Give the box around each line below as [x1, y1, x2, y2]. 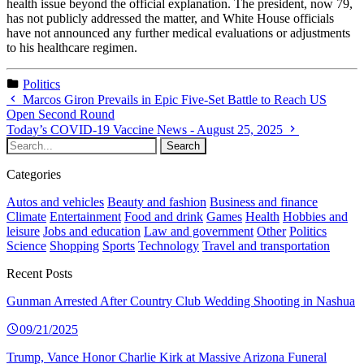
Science [6, 239, 46, 253]
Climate [6, 210, 46, 224]
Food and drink [124, 210, 203, 224]
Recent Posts [6, 266, 72, 281]
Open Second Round [6, 107, 115, 122]
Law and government [144, 224, 253, 239]
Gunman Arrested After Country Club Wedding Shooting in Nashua [6, 294, 355, 309]
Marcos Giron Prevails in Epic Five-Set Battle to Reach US [19, 93, 327, 107]
